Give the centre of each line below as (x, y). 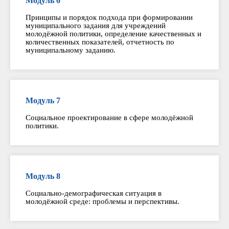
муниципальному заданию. (71, 50)
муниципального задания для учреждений (96, 26)
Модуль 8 (43, 176)
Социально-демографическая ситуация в (94, 193)
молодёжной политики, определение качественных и (113, 34)
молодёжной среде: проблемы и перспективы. (102, 202)
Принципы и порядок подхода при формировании (109, 18)
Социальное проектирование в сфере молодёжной (109, 118)
